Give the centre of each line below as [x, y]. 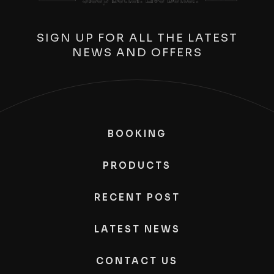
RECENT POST [137, 197]
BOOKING [137, 133]
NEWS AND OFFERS [137, 52]
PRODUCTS [137, 165]
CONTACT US [137, 261]
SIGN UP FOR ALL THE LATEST [137, 38]
